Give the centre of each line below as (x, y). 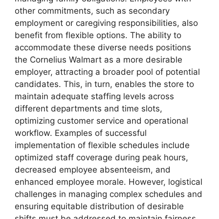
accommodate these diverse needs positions (103, 47)
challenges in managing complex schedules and (109, 194)
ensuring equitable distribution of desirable (99, 206)
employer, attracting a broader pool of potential (107, 72)
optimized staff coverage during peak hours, (101, 157)
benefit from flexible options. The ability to (98, 35)
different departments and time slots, (88, 108)
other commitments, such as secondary (92, 11)
